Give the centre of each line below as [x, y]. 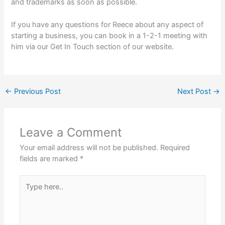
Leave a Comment [71, 133]
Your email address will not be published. [89, 148]
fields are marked [50, 159]
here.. [29, 191]
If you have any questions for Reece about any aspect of [107, 24]
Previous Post [36, 92]
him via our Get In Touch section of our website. [93, 46]
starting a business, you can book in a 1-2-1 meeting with [109, 35]
